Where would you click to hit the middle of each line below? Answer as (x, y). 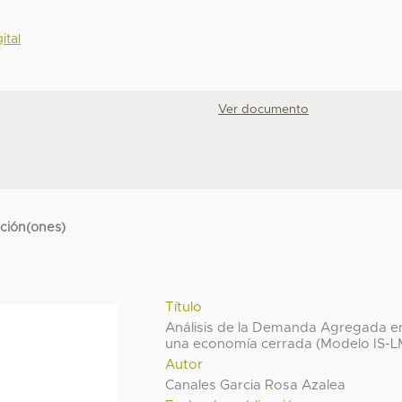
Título (184, 307)
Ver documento (264, 110)
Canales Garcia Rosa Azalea (256, 385)
